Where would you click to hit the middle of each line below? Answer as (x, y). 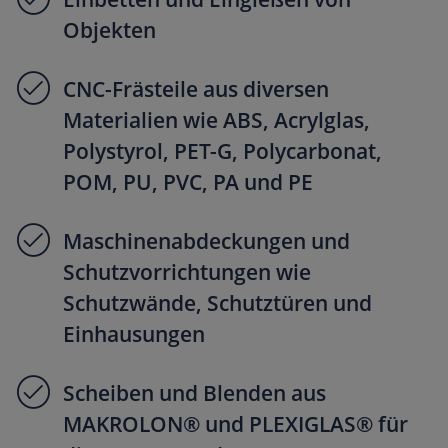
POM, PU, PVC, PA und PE (188, 181)
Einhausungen (134, 333)
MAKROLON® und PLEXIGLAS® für (235, 423)
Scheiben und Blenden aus (194, 392)
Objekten (109, 29)
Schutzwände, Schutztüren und (217, 302)
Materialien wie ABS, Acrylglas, (216, 119)
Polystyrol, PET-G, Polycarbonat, (222, 150)
